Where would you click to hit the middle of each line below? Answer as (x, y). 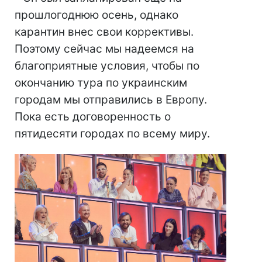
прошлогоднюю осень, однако (96, 15)
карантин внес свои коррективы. (104, 32)
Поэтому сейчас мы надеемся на (104, 49)
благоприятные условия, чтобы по (107, 66)
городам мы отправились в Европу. (111, 100)
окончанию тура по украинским (101, 83)
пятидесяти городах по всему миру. (112, 134)
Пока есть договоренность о (93, 117)
